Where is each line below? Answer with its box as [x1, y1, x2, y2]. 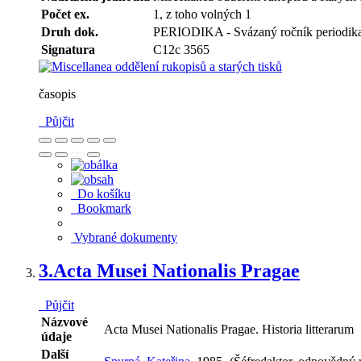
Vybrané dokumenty [71, 230, 177, 244]
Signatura [41, 42, 95, 56]
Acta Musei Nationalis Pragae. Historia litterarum [104, 322, 354, 337]
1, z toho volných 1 [153, 6, 251, 21]
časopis [39, 86, 76, 101]
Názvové [41, 315, 88, 330]
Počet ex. [41, 6, 89, 21]
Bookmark [71, 201, 131, 215]
